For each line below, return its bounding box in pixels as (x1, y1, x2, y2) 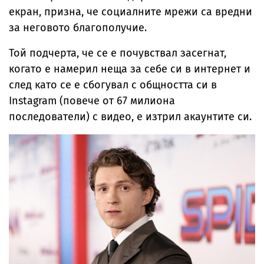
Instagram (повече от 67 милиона (9, 94, 175, 107)
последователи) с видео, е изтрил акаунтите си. (9, 110, 255, 123)
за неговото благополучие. (9, 21, 147, 34)
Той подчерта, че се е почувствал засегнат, (9, 46, 226, 60)
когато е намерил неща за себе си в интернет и (9, 62, 250, 75)
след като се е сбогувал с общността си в (9, 78, 217, 91)
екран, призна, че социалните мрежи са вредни (9, 5, 252, 18)
